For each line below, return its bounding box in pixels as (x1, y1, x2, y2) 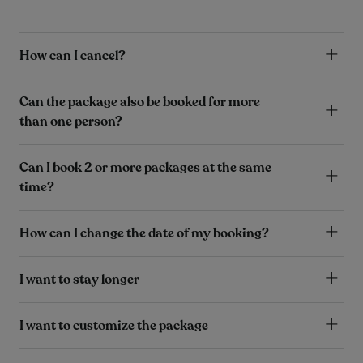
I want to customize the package (19, 316, 208, 335)
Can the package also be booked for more (19, 92, 260, 111)
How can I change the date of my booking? (19, 224, 269, 242)
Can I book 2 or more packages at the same (19, 158, 271, 177)
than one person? (19, 112, 122, 130)
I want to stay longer (19, 270, 139, 288)
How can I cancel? (19, 46, 126, 65)
